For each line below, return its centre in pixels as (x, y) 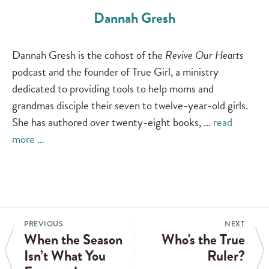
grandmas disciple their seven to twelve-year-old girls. (130, 106)
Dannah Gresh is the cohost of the (87, 55)
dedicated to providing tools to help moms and (113, 89)
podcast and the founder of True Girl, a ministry (115, 72)
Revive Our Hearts (203, 55)
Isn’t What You (65, 256)
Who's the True (203, 240)
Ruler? (226, 256)
